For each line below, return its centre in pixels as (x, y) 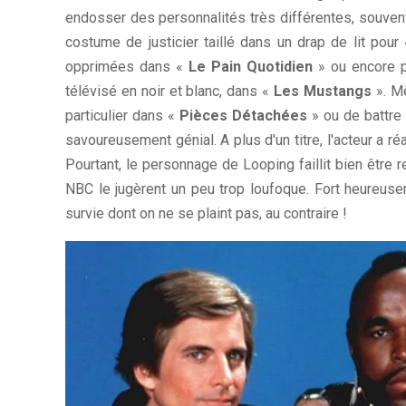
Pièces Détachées (244, 116)
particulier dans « (123, 116)
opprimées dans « (127, 67)
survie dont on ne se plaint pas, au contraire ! (206, 214)
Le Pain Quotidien (250, 67)
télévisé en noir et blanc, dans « (170, 92)
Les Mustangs (323, 92)
